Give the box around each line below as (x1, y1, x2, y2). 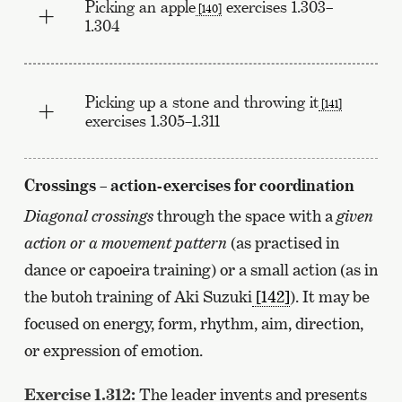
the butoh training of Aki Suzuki (23, 286, 252, 306)
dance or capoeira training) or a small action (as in (23, 259, 378, 279)
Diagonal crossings (23, 205, 153, 225)
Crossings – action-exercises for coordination (23, 174, 354, 195)
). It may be (289, 286, 370, 306)
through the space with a (153, 205, 336, 225)
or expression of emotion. (23, 340, 203, 360)
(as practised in (226, 232, 339, 252)
